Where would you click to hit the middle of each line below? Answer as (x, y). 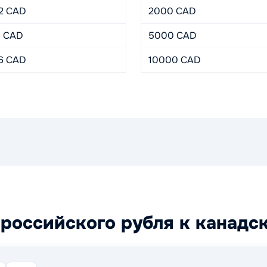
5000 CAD (173, 35)
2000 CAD (172, 11)
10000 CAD (175, 60)
